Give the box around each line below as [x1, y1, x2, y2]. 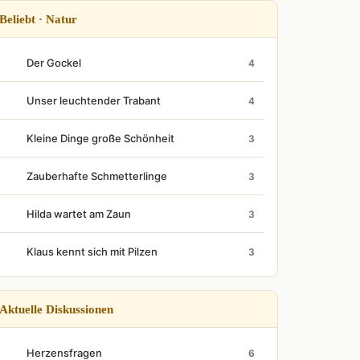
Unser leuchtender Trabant [27, 94, 161, 107]
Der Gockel [27, 56, 81, 69]
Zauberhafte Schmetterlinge [27, 170, 167, 182]
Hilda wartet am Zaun [27, 207, 131, 220]
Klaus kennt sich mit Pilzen [27, 245, 157, 258]
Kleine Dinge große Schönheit [27, 132, 174, 145]
